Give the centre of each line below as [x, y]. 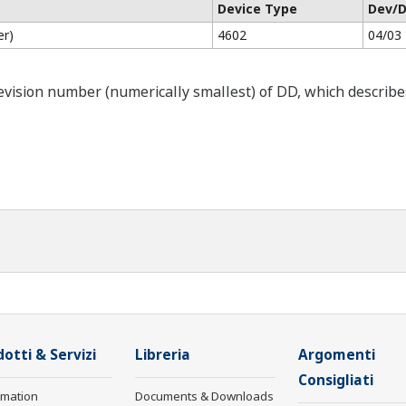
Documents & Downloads [204, 396]
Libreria [163, 355]
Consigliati [336, 380]
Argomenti [337, 355]
